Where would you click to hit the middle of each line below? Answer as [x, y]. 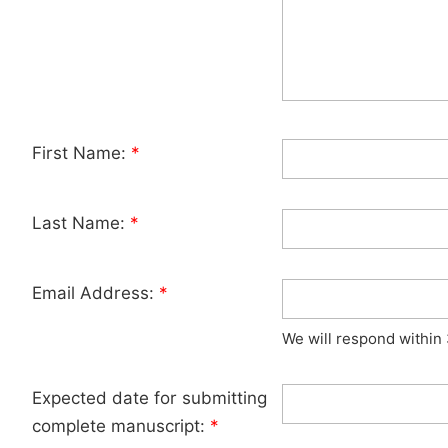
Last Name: [81, 223]
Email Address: [95, 293]
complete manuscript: [121, 426]
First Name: [81, 153]
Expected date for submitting [149, 398]
